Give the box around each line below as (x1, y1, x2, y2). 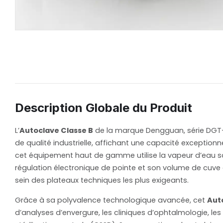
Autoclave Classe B (19, 125, 93, 136)
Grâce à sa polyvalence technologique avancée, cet (15, 195, 207, 206)
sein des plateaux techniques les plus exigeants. (15, 175, 189, 186)
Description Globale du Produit (15, 101, 192, 115)
